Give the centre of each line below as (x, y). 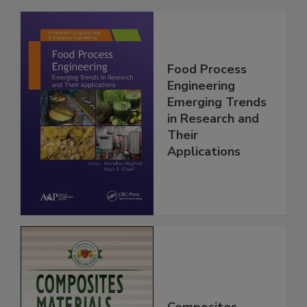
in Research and (213, 119)
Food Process (207, 70)
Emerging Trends (217, 102)
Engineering (201, 86)
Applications (204, 152)
